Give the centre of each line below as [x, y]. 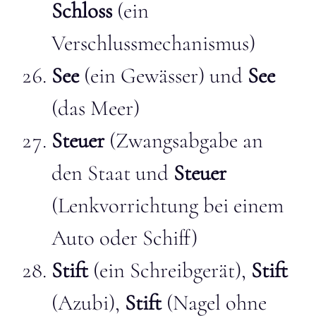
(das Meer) [96, 108]
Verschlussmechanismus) [153, 43]
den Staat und [113, 173]
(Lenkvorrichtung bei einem [168, 205]
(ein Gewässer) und [163, 75]
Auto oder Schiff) [124, 238]
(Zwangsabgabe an [186, 140]
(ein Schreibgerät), [170, 270]
